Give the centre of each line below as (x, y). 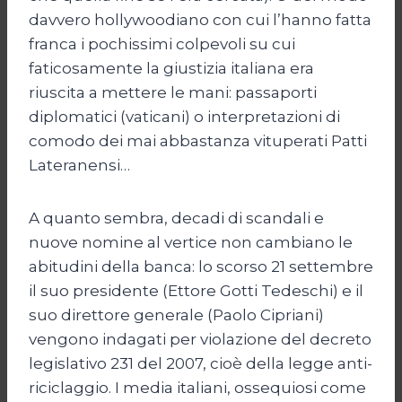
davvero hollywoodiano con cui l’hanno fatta (200, 19)
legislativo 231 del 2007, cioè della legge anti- (201, 363)
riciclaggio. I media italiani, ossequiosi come (197, 387)
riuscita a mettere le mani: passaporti (173, 92)
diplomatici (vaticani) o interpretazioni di (184, 116)
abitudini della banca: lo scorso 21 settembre (201, 266)
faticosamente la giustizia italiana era (171, 68)
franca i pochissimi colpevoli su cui (162, 44)
